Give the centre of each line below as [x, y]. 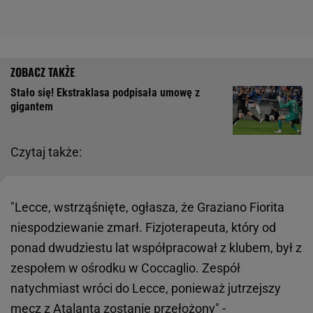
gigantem [32, 107]
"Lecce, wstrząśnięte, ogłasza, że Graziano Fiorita [147, 208]
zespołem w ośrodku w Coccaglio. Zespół [125, 268]
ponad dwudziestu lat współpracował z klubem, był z [156, 248]
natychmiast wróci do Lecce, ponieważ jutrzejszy [146, 289]
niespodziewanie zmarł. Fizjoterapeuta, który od [143, 228]
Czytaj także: [46, 152]
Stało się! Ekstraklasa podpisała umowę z [105, 93]
